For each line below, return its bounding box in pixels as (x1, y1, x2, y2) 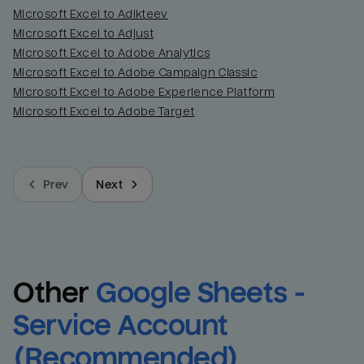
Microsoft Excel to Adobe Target (13, 105, 195, 119)
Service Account (13, 309, 228, 341)
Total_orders (254, 47, 306, 57)
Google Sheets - (96, 276, 305, 309)
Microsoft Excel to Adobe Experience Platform (13, 85, 275, 99)
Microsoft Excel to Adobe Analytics (13, 46, 210, 60)
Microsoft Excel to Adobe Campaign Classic (13, 66, 258, 80)
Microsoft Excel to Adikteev (13, 7, 168, 21)
